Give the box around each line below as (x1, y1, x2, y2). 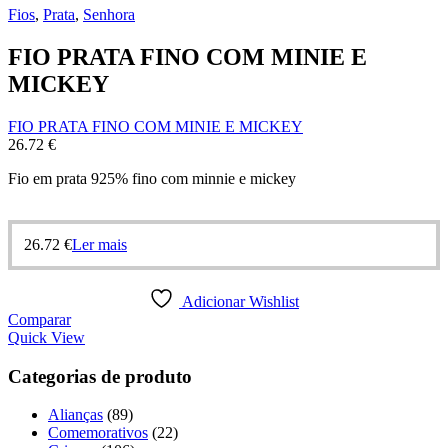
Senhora (83, 6, 135, 23)
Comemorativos (48, 424, 148, 442)
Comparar (8, 310, 71, 328)
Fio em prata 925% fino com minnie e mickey (8, 169, 296, 187)
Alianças (48, 406, 103, 424)
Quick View (8, 328, 85, 346)
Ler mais (72, 235, 127, 253)
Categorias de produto (8, 365, 192, 387)
